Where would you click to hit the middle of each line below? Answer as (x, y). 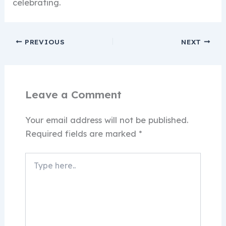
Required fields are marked (82, 133)
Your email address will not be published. (106, 120)
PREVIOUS (44, 41)
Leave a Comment (73, 94)
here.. (33, 168)
